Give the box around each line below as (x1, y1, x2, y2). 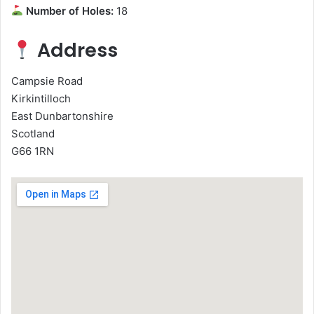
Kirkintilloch (11, 92, 71, 106)
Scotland (11, 127, 55, 141)
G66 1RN (11, 144, 54, 158)
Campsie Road (11, 74, 83, 88)
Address (32, 36, 118, 63)
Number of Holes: (23, 4, 114, 18)
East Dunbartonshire (11, 109, 114, 123)
